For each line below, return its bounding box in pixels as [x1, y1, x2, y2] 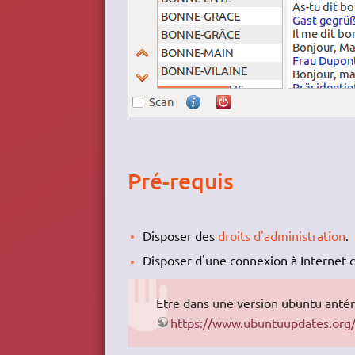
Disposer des [143, 227, 219, 243]
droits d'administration [218, 227, 346, 243]
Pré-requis [127, 167, 234, 195]
